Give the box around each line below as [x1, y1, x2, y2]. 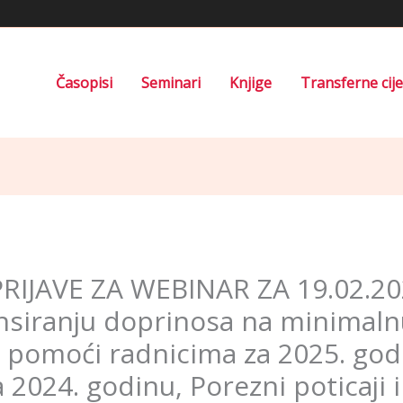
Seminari [141, 72, 201, 93]
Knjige [229, 72, 272, 93]
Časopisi [56, 72, 112, 93]
